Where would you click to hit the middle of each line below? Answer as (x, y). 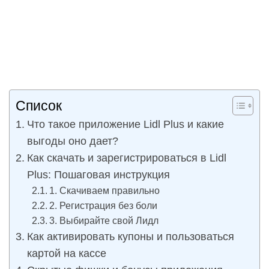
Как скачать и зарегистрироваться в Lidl (126, 158)
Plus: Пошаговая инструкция (98, 175)
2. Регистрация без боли (104, 205)
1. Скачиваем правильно (105, 190)
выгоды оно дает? (72, 141)
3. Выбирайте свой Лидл (104, 220)
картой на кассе (66, 253)
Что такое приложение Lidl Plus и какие (125, 124)
